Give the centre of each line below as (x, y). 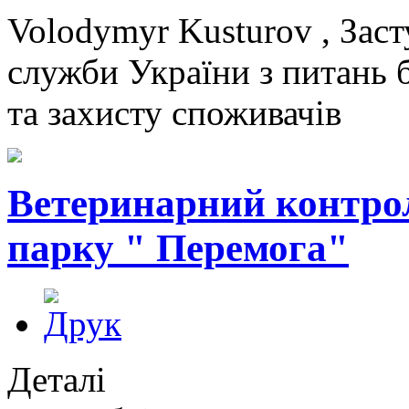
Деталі (57, 379)
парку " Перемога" (178, 247)
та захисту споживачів (174, 113)
